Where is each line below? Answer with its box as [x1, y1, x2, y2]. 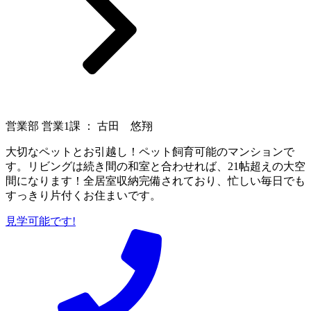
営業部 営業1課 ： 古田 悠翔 [6, 119, 153, 132]
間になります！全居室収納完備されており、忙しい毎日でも [6, 174, 305, 187]
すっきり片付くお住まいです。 [6, 189, 161, 201]
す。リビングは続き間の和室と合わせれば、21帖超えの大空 [6, 160, 305, 172]
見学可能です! [6, 215, 76, 227]
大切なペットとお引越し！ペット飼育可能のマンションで [6, 145, 294, 158]
